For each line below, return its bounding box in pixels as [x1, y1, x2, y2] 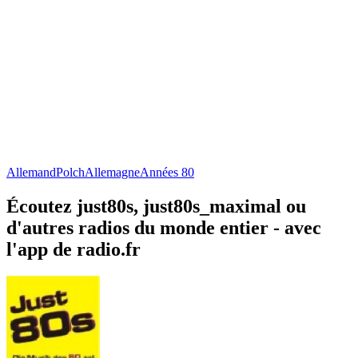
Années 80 [140, 165, 194, 179]
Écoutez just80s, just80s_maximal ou [6, 195, 306, 217]
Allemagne [85, 165, 140, 179]
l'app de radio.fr [6, 238, 141, 260]
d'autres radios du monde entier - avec [6, 217, 321, 238]
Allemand [6, 165, 56, 179]
